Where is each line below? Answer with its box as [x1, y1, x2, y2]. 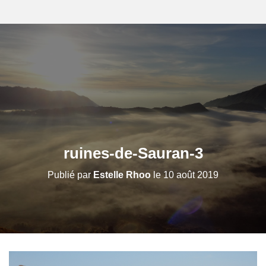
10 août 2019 [163, 170, 218, 180]
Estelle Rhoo [93, 170, 151, 180]
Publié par [47, 170, 93, 180]
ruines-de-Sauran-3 [63, 144, 203, 162]
